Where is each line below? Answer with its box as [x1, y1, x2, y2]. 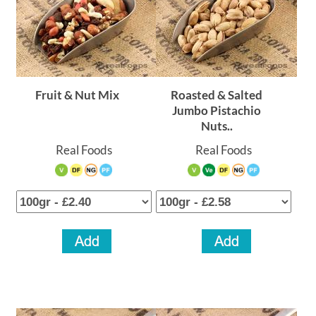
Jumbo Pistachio [172, 103, 262, 118]
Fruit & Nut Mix [35, 87, 119, 102]
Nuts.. [200, 119, 233, 133]
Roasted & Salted [171, 87, 263, 102]
